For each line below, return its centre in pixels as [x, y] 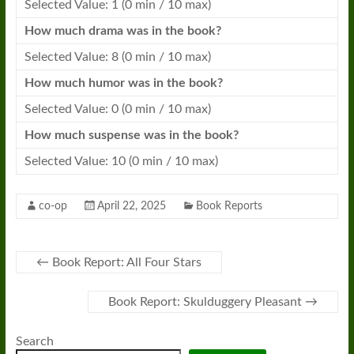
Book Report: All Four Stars [125, 262]
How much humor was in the [106, 83]
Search [34, 341]
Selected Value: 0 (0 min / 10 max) [117, 109]
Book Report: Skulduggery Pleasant [207, 302]
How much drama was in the [105, 31]
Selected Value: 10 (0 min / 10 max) [121, 161]
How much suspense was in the [114, 135]
